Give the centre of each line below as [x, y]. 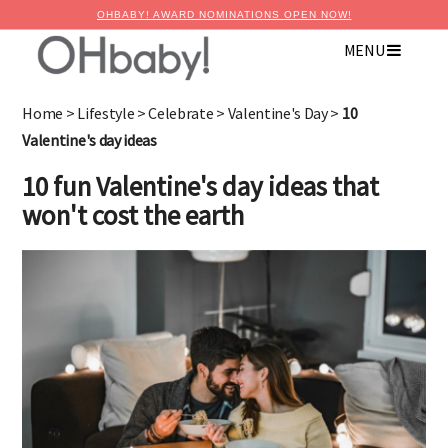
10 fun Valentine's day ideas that [201, 186]
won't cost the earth [133, 215]
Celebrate [181, 113]
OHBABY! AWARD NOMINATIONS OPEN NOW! [224, 14]
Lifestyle [106, 113]
